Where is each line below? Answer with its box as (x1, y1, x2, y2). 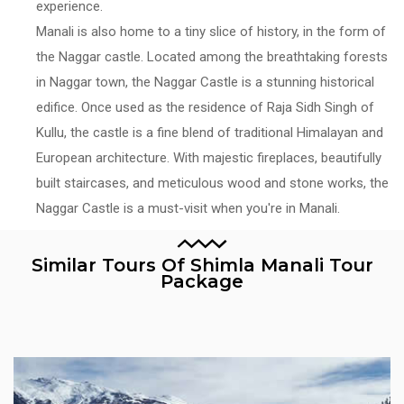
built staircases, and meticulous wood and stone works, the (36, 174, 389, 191)
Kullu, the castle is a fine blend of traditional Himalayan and (36, 124, 383, 141)
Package (161, 270, 243, 292)
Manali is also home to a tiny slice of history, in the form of (36, 23, 386, 40)
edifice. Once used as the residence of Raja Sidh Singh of (36, 98, 374, 115)
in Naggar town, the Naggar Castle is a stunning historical (36, 73, 374, 90)
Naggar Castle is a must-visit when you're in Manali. (36, 199, 340, 216)
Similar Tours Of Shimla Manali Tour (31, 253, 373, 276)
